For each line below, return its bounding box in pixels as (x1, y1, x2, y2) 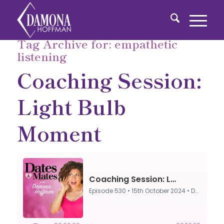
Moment (16, 117, 101, 147)
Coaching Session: (16, 64, 201, 94)
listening (16, 47, 67, 64)
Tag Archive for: (16, 35, 114, 52)
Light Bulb (16, 91, 126, 121)
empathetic (114, 35, 177, 52)
